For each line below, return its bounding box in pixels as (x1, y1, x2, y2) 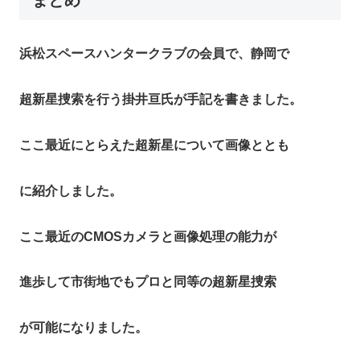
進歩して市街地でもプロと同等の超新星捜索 (19, 275, 276, 289)
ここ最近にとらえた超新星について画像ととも (19, 138, 289, 153)
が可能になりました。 (19, 321, 148, 335)
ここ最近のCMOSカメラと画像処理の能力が (19, 229, 276, 243)
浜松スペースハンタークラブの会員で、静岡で (19, 47, 289, 61)
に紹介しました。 (19, 183, 122, 198)
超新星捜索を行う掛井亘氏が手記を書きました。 (19, 92, 302, 107)
